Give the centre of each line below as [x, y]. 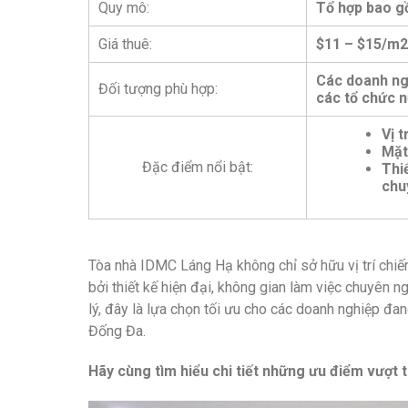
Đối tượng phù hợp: [158, 89]
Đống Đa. [117, 331]
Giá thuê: [125, 45]
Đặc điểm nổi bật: [198, 168]
